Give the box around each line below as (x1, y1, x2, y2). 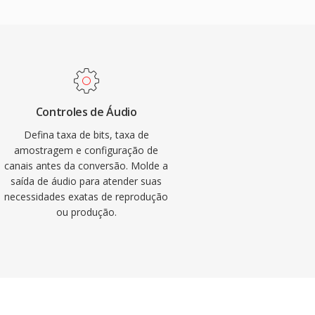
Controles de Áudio (35, 104, 137, 120)
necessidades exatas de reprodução (4, 190, 169, 203)
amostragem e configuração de (14, 143, 159, 157)
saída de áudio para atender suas (11, 174, 162, 188)
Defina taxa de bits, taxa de (23, 128, 149, 141)
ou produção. (56, 205, 117, 219)
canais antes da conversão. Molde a (4, 159, 169, 172)
